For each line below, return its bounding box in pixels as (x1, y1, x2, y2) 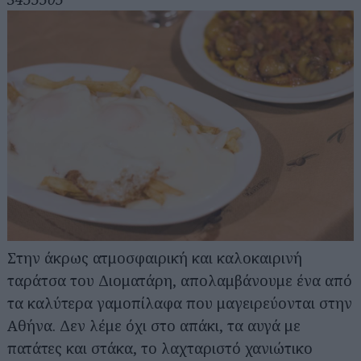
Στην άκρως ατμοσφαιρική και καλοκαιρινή (7, 248, 302, 268)
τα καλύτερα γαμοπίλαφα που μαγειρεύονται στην (7, 293, 352, 313)
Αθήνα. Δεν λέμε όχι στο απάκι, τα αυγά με (7, 316, 301, 336)
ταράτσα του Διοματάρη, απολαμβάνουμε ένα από (7, 271, 352, 291)
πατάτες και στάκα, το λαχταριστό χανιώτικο (7, 338, 313, 359)
